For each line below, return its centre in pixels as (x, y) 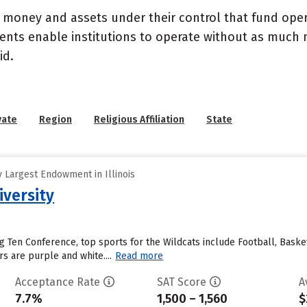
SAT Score (181, 282)
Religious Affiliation (139, 120)
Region (56, 120)
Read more (139, 256)
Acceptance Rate (57, 282)
